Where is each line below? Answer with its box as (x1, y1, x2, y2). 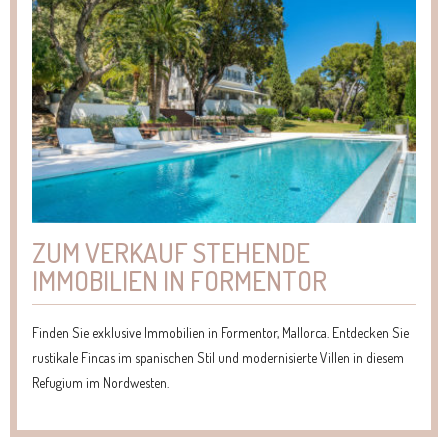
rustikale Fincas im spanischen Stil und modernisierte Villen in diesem (32, 348, 404, 366)
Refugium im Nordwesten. (32, 373, 169, 391)
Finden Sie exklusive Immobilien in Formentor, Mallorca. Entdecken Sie (32, 323, 409, 341)
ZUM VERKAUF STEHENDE (32, 234, 310, 269)
